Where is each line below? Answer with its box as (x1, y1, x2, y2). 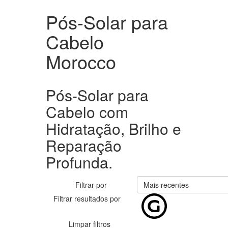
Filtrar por (75, 180, 107, 190)
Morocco (46, 48, 116, 74)
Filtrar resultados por (53, 193, 121, 204)
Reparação (46, 134, 122, 156)
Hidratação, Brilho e (46, 118, 181, 139)
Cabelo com (46, 101, 128, 123)
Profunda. (46, 151, 112, 173)
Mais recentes (144, 180, 189, 190)
